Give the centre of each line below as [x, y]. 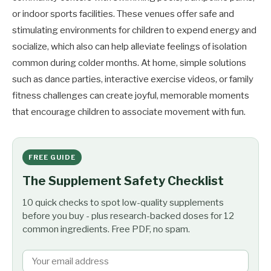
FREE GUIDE [52, 158]
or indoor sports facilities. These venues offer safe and [123, 14]
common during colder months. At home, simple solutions [129, 63]
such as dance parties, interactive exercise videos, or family [133, 80]
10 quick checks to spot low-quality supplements [123, 203]
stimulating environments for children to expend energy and [134, 31]
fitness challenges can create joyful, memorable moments [131, 96]
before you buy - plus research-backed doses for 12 [128, 216]
